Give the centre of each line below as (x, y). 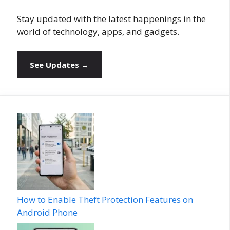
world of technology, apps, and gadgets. (98, 32)
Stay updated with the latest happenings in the (111, 19)
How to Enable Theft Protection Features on (105, 199)
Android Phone (47, 212)
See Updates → (59, 64)
